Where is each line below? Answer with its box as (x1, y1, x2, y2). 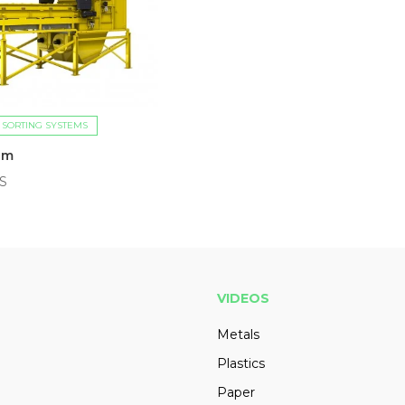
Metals (217, 325, 259, 343)
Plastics (217, 354, 265, 372)
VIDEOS (217, 289, 269, 306)
